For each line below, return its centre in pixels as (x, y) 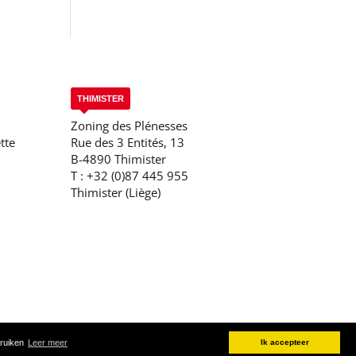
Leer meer (47, 343)
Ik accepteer (284, 342)
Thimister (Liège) (116, 192)
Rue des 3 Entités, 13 (128, 142)
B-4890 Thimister (119, 159)
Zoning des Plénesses (130, 125)
